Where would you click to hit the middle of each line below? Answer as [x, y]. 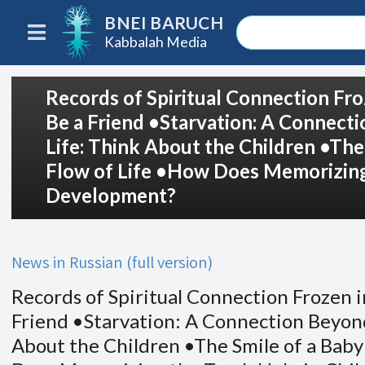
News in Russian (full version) [112, 262]
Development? [111, 195]
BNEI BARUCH [164, 23]
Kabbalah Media [156, 42]
